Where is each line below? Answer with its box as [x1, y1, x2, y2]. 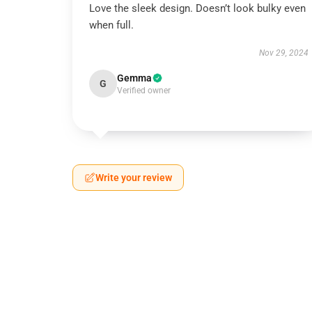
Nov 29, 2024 [258, 48, 309, 58]
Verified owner [117, 86, 171, 95]
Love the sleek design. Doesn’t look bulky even [89, 2, 306, 15]
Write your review [95, 172, 172, 183]
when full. [89, 19, 134, 31]
